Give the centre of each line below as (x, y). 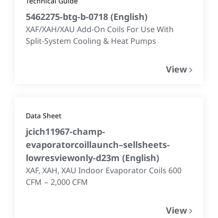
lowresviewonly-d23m (74, 158)
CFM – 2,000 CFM (57, 182)
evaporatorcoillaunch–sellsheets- (98, 145)
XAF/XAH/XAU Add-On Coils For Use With (100, 29)
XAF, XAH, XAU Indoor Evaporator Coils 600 (104, 170)
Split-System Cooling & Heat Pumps (91, 41)
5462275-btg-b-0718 (68, 17)
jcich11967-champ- (65, 131)
